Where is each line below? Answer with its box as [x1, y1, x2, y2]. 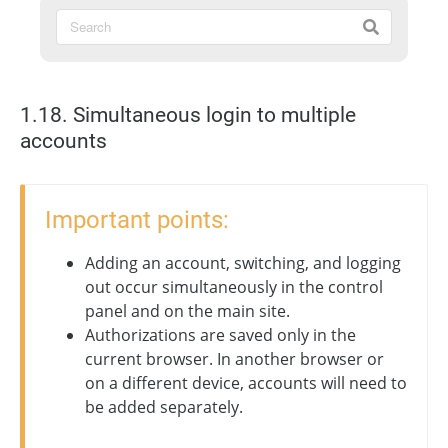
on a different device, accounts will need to [85, 371, 407, 394]
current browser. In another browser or [85, 347, 384, 370]
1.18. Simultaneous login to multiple [20, 102, 356, 127]
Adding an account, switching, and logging [85, 251, 401, 274]
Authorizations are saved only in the [85, 323, 356, 346]
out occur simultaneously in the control [85, 275, 383, 298]
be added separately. [85, 395, 243, 418]
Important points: [45, 205, 229, 234]
